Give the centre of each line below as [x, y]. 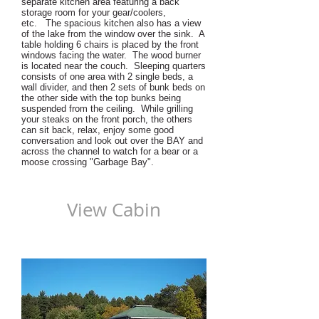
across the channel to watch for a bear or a [110, 151]
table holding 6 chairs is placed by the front [110, 45]
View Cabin [114, 209]
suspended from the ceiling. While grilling [107, 109]
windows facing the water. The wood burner [111, 55]
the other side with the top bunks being [101, 98]
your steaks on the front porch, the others [107, 119]
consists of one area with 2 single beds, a [107, 77]
